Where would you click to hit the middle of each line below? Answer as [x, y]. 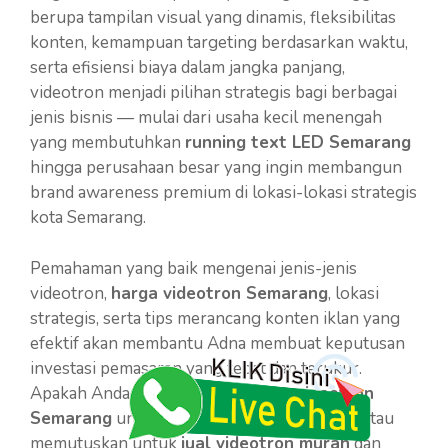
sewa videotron [310, 393]
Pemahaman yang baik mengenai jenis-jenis [193, 268]
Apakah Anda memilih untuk [138, 393]
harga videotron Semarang [219, 293]
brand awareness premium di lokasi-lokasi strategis [223, 192]
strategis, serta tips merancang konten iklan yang [215, 318]
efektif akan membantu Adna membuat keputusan [217, 343]
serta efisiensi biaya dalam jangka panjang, [187, 67]
